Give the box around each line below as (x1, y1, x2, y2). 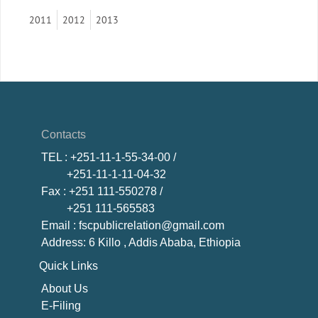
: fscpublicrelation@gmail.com (70, 219, 224, 232)
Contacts (41, 128, 86, 141)
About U (41, 282, 82, 295)
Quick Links (39, 259, 98, 272)
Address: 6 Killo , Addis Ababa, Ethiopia (41, 236, 241, 249)
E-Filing (41, 299, 84, 312)
